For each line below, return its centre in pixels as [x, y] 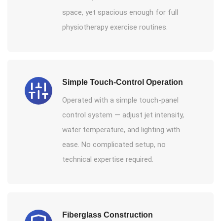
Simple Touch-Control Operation [123, 82]
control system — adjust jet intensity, [123, 115]
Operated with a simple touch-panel [120, 100]
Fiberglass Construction [108, 215]
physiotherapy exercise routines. [115, 27]
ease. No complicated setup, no [114, 145]
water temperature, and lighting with [121, 130]
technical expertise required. [108, 160]
